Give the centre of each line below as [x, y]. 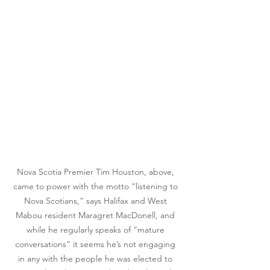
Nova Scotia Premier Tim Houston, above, [96, 172]
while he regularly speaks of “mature [96, 230]
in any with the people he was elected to [96, 259]
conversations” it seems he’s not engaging [96, 244]
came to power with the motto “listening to [96, 186]
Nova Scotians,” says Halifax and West [96, 201]
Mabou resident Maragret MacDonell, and [96, 215]
